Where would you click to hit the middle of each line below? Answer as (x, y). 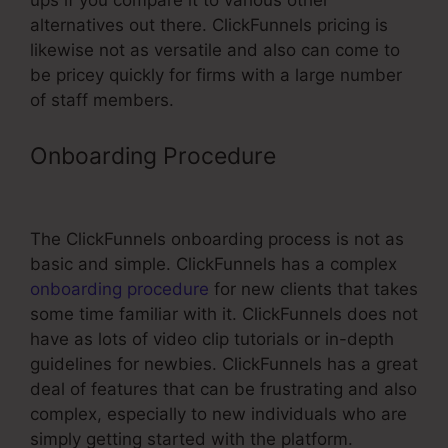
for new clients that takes (313, 288)
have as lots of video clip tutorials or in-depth (212, 338)
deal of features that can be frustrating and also (223, 388)
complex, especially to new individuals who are (218, 413)
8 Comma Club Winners (156, 189)
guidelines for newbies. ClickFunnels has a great (224, 363)
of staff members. (102, 100)
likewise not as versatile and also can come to (215, 50)
